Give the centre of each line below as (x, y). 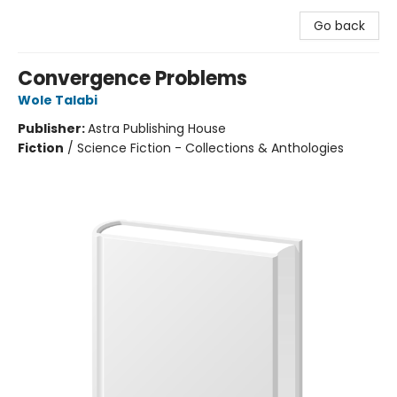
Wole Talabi (58, 100)
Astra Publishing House (157, 128)
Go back (339, 26)
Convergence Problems (132, 78)
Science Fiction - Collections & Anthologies (210, 148)
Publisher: (53, 128)
